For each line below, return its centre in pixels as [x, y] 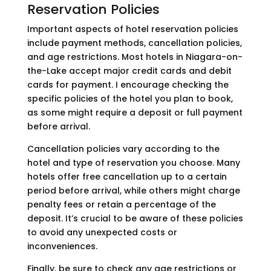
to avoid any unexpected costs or [102, 233]
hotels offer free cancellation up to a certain [127, 177]
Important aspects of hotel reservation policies [132, 29]
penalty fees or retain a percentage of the [121, 205]
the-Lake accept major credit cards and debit [129, 71]
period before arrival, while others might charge [133, 191]
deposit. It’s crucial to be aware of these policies [135, 219]
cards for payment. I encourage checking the [128, 85]
